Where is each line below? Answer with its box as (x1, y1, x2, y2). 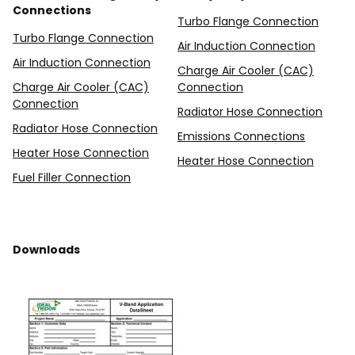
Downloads (13, 242, 80, 258)
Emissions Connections (177, 128, 305, 144)
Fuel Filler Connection (13, 170, 131, 185)
